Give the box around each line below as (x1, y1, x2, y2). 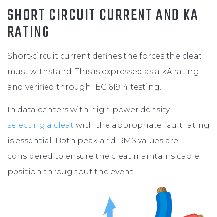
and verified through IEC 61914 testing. (7, 82, 161, 92)
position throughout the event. (7, 167, 135, 176)
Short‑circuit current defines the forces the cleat (7, 51, 202, 61)
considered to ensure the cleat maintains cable (7, 151, 199, 161)
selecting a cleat (7, 120, 74, 130)
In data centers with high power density (7, 105, 169, 114)
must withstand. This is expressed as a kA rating (7, 66, 199, 76)
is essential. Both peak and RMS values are (7, 136, 178, 145)
